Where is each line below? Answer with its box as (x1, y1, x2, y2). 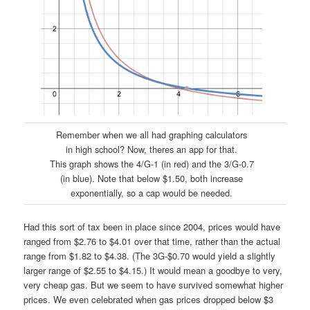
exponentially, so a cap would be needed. (71, 186, 233, 200)
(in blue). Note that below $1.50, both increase (60, 172, 244, 185)
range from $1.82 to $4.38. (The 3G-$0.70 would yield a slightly (24, 249, 276, 263)
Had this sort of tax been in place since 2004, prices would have (24, 220, 281, 234)
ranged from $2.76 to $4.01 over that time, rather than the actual (24, 235, 281, 248)
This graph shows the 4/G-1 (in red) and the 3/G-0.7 (49, 157, 254, 171)
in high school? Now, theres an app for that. (66, 143, 238, 156)
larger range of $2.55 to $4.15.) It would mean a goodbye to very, (24, 264, 283, 277)
